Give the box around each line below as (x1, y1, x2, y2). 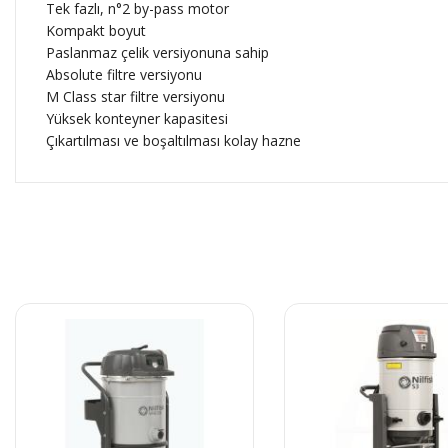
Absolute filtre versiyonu (46, 65, 202, 85)
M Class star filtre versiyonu (46, 87, 225, 107)
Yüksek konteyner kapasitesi (46, 109, 228, 129)
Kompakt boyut (46, 21, 146, 41)
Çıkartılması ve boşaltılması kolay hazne (46, 131, 301, 151)
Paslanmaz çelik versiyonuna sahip (46, 43, 269, 63)
